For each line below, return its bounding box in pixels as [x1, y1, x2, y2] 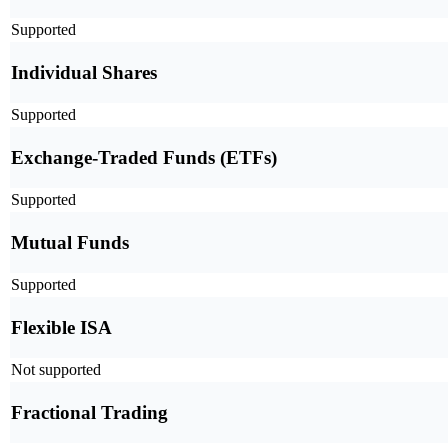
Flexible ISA [11, 317, 112, 339]
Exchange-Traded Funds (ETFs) [11, 147, 277, 169]
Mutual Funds [11, 232, 129, 254]
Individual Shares [11, 62, 157, 84]
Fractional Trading [11, 402, 168, 424]
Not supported [11, 361, 101, 379]
